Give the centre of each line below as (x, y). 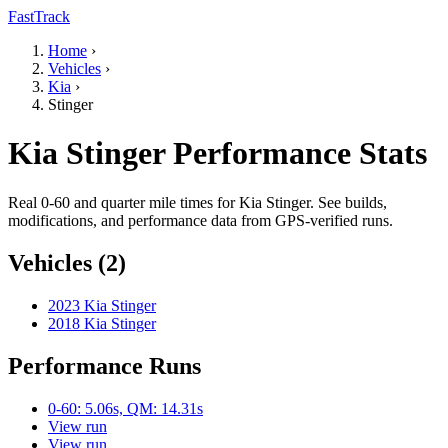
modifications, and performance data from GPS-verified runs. (200, 220)
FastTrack (39, 16)
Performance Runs (104, 365)
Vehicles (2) (67, 262)
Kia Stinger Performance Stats (217, 153)
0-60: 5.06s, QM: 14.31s (125, 408)
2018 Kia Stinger (102, 323)
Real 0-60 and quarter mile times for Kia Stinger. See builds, (197, 202)
